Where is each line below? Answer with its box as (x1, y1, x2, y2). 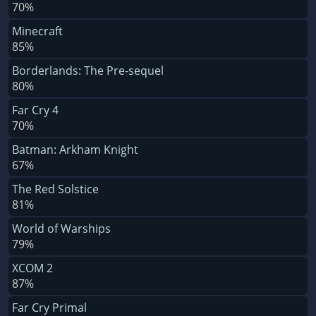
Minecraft (12, 23, 63, 39)
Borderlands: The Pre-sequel (12, 62, 164, 78)
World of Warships (12, 220, 111, 236)
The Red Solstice (12, 181, 99, 197)
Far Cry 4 (12, 102, 59, 118)
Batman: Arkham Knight (12, 141, 138, 157)
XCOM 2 (12, 260, 53, 276)
